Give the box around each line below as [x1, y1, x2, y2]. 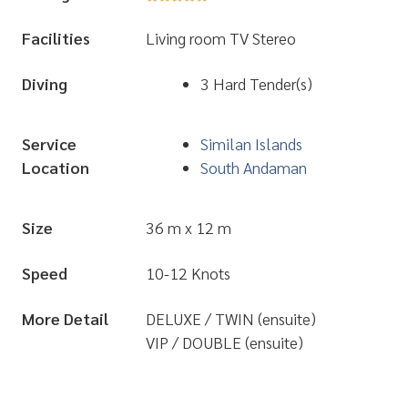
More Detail [22, 307, 108, 329]
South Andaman [200, 156, 307, 178]
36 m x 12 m [146, 216, 231, 238]
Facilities [22, 26, 90, 48]
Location [22, 156, 89, 178]
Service [22, 132, 76, 154]
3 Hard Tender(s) [200, 72, 312, 94]
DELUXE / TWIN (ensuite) [146, 307, 316, 329]
